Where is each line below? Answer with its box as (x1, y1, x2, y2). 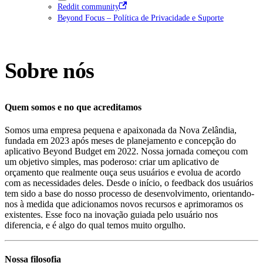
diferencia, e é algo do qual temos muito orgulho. (5, 220, 186, 231)
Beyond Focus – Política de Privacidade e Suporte (57, 12, 224, 22)
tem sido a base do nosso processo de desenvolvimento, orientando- (5, 188, 254, 199)
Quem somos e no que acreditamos (5, 102, 141, 112)
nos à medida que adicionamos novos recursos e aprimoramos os (5, 199, 243, 210)
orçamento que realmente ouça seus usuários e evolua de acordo (5, 167, 241, 178)
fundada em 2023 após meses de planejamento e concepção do (5, 136, 236, 146)
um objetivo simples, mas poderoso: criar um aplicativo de (5, 157, 219, 167)
